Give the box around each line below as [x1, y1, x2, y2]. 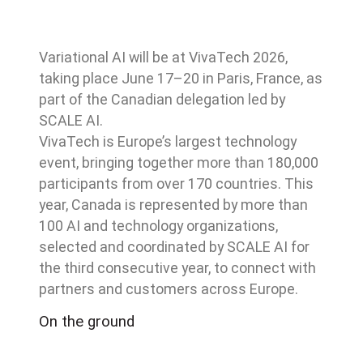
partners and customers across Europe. [39, 280, 298, 298]
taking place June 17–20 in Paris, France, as [39, 70, 322, 88]
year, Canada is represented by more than [39, 196, 308, 214]
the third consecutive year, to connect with [39, 259, 316, 277]
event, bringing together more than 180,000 [39, 154, 318, 172]
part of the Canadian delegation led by [39, 91, 285, 109]
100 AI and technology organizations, [39, 217, 278, 235]
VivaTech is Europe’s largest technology [39, 133, 297, 151]
